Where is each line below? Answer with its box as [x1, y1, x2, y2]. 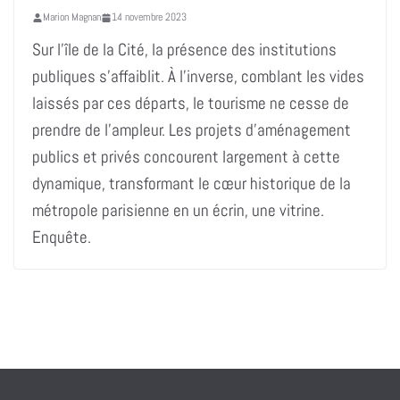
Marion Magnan [43, 10, 101, 25]
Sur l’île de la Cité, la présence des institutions [32, 38, 337, 62]
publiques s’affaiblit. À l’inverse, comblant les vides [32, 65, 364, 88]
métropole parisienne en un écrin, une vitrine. [32, 199, 324, 222]
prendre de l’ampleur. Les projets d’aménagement [32, 119, 351, 142]
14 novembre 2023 [112, 10, 187, 25]
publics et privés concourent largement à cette [32, 146, 340, 169]
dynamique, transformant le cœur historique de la [32, 172, 351, 196]
